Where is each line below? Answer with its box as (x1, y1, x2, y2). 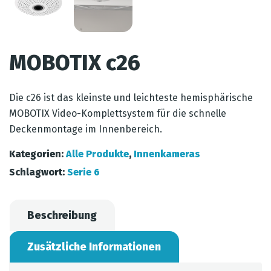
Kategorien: (9, 148, 66, 160)
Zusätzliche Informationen (27, 240, 161, 253)
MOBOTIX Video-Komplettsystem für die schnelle (9, 108, 226, 119)
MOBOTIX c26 (9, 50, 140, 76)
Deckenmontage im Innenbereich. (9, 123, 162, 135)
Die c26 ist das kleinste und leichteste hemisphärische (9, 92, 253, 103)
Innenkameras (134, 148, 200, 160)
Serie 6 (67, 166, 100, 178)
